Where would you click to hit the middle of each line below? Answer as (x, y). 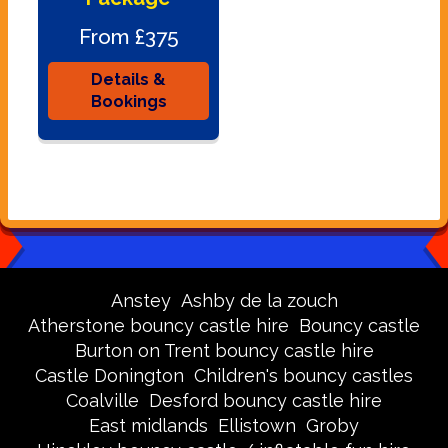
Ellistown (257, 426)
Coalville (102, 401)
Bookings (128, 102)
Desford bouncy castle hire (265, 401)
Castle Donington (109, 376)
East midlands (148, 426)
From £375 (128, 37)
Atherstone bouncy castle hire (158, 326)
